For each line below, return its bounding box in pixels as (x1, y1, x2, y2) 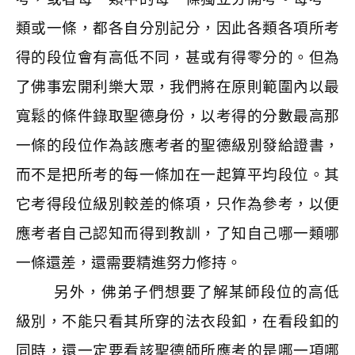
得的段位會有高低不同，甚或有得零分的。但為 (16, 49, 339, 66)
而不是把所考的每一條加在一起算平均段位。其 (16, 166, 339, 183)
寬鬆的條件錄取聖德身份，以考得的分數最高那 (16, 108, 339, 124)
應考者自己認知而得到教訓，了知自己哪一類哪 (16, 225, 339, 242)
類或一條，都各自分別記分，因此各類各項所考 (16, 20, 339, 36)
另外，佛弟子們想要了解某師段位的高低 (54, 284, 339, 300)
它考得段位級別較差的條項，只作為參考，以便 (16, 196, 339, 212)
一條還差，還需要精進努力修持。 (16, 254, 242, 271)
